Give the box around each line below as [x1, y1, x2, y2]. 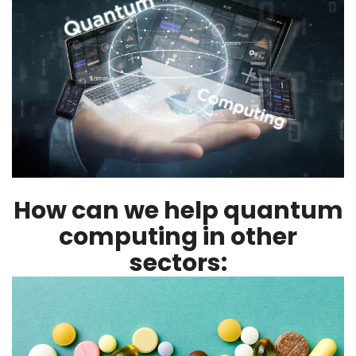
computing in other [59, 219, 297, 253]
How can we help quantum [13, 193, 343, 227]
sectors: [129, 246, 227, 280]
